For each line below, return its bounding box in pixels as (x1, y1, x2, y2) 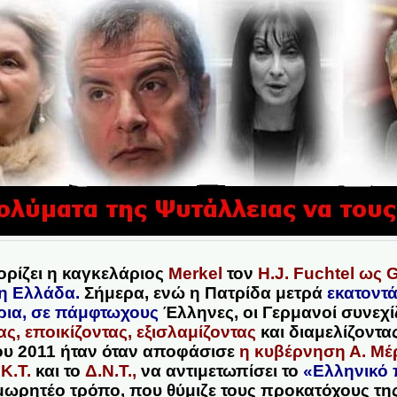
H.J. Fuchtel (258, 263, 355, 283)
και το (35, 361, 81, 380)
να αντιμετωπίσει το (136, 361, 303, 380)
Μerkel (168, 263, 223, 283)
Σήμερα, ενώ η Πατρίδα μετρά (80, 283, 328, 302)
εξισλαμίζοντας (136, 322, 256, 341)
